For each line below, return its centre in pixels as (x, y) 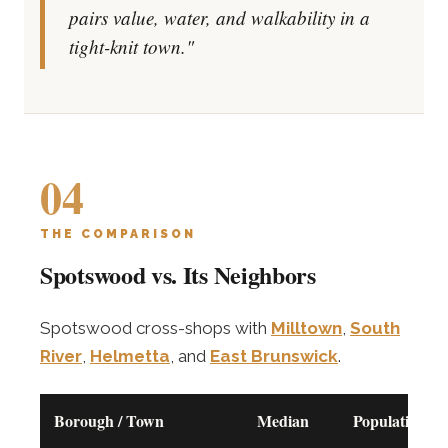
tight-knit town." (131, 46)
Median (283, 420)
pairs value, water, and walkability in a (219, 17)
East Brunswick (274, 356)
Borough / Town (109, 420)
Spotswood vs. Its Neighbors (178, 274)
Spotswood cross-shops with (155, 328)
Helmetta (130, 356)
